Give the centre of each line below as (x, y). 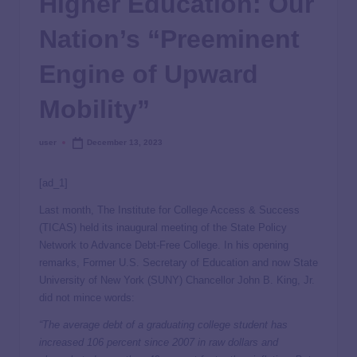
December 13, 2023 (125, 143)
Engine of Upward (149, 74)
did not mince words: (88, 298)
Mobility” (94, 109)
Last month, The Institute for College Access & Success (169, 210)
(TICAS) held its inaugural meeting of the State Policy (163, 228)
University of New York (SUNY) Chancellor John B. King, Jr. (177, 280)
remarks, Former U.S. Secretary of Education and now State (178, 263)
